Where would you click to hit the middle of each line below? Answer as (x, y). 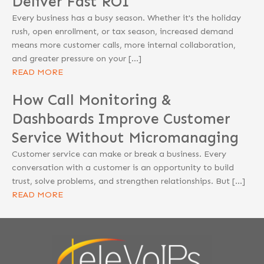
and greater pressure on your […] (77, 59)
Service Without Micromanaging (127, 138)
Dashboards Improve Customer (121, 119)
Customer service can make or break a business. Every (119, 154)
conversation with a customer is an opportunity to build (123, 168)
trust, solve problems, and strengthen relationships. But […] (128, 181)
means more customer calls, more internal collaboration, (124, 45)
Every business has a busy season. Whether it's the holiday (126, 18)
